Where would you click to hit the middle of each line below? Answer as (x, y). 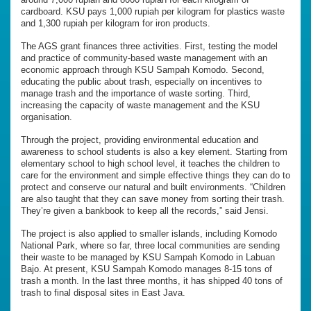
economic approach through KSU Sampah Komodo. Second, (143, 69)
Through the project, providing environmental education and (140, 140)
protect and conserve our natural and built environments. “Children (153, 187)
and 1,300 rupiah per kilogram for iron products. (116, 23)
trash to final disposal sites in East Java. (103, 292)
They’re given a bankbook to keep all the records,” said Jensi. (145, 210)
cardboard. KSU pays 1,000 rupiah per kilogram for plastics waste (153, 11)
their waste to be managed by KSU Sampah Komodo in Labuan (148, 257)
